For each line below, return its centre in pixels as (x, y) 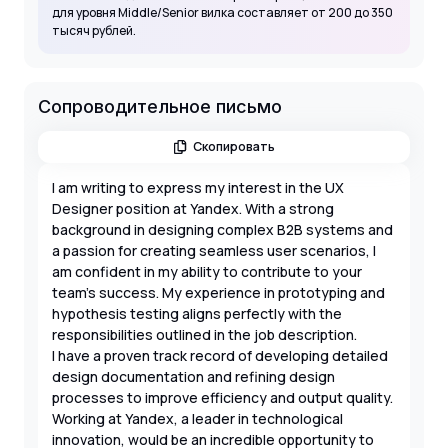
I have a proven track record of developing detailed (220, 355)
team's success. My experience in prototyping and (218, 292)
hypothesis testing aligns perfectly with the (197, 313)
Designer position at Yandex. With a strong (193, 208)
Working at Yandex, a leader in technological (197, 418)
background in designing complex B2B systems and (222, 229)
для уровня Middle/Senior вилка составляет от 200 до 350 (222, 12)
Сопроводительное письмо (160, 106)
